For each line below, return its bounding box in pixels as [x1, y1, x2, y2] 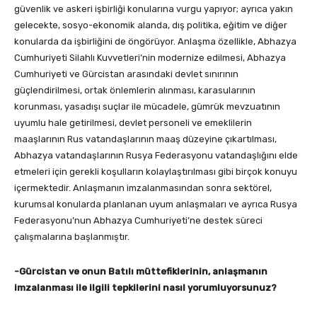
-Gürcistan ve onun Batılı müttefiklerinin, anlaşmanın [14, 265, 267, 277]
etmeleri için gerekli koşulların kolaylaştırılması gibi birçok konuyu [14, 166, 297, 177]
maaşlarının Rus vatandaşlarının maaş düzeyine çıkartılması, [14, 133, 277, 144]
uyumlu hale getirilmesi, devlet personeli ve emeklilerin [14, 117, 252, 128]
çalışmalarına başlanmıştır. [14, 231, 129, 242]
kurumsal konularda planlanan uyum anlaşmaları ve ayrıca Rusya [14, 198, 297, 209]
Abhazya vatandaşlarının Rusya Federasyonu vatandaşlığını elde [14, 149, 298, 161]
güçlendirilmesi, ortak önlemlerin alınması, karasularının [14, 84, 255, 96]
